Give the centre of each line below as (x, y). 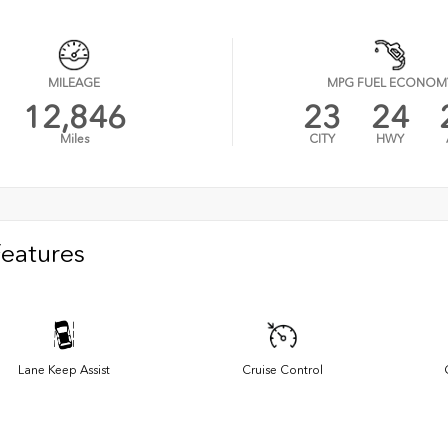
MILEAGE (74, 83)
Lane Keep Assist (64, 370)
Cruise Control (282, 370)
